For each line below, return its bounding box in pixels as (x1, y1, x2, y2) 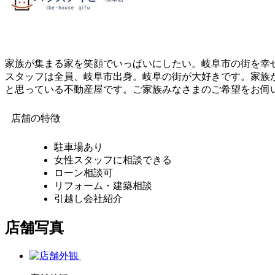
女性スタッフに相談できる (54, 154, 172, 165)
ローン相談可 (54, 167, 113, 178)
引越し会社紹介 (54, 193, 123, 204)
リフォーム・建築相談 (54, 180, 152, 191)
